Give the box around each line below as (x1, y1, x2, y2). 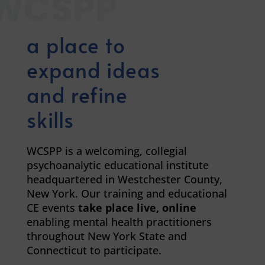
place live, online (105, 201, 196, 215)
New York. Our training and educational (26, 186, 227, 201)
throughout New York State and (26, 229, 187, 243)
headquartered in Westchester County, (26, 172, 222, 186)
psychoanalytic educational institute (26, 158, 209, 172)
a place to (26, 30, 125, 59)
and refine (26, 80, 128, 109)
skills (26, 105, 74, 134)
